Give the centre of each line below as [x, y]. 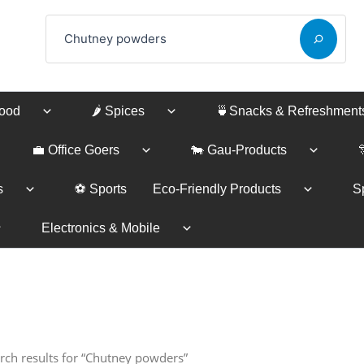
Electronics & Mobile [101, 228]
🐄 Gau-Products [239, 150]
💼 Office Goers [76, 150]
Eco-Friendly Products [217, 189]
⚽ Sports [101, 189]
